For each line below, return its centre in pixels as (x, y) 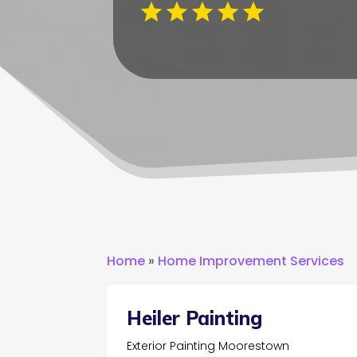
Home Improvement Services (251, 261)
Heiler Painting (195, 318)
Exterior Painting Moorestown (208, 345)
